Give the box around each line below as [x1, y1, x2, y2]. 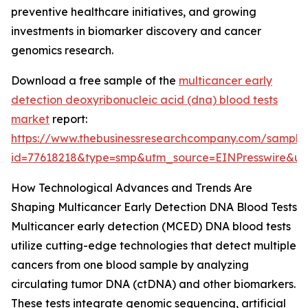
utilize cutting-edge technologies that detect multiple [11, 239, 296, 253]
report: [49, 112, 87, 126]
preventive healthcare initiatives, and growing [11, 5, 256, 19]
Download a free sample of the [11, 74, 179, 88]
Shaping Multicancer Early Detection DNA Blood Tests [11, 200, 297, 214]
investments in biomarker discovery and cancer [11, 24, 261, 38]
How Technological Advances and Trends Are [11, 181, 252, 195]
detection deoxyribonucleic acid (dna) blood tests [11, 93, 278, 107]
